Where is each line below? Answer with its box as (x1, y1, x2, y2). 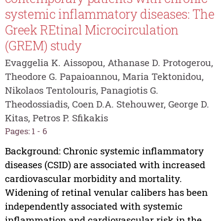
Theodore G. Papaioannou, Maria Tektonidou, (4, 70, 204, 82)
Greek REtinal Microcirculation (4, 22, 179, 38)
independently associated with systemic (4, 200, 183, 213)
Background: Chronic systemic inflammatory (4, 145, 204, 157)
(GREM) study (4, 37, 82, 54)
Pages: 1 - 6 (4, 125, 47, 137)
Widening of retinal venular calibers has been (4, 186, 208, 199)
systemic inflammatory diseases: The (4, 6, 215, 23)
